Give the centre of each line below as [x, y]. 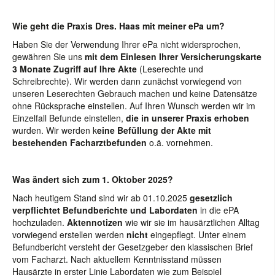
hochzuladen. [40, 222]
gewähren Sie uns [48, 56]
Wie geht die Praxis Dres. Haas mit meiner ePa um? [118, 26]
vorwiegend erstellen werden [68, 234]
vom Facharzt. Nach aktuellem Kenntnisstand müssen [117, 259]
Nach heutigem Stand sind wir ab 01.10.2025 [100, 198]
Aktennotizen [95, 222]
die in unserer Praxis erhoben [188, 118]
